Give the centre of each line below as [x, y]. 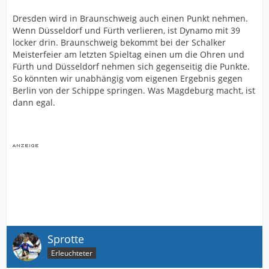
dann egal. [34, 103]
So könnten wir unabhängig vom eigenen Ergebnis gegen [128, 79]
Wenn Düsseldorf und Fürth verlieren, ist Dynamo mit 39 [126, 31]
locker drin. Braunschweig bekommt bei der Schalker [119, 43]
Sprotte [66, 239]
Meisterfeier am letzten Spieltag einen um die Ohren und [128, 55]
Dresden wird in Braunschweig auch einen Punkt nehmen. [130, 19]
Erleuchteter [72, 253]
